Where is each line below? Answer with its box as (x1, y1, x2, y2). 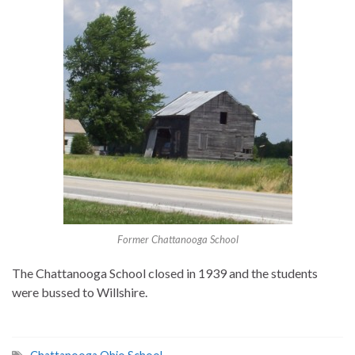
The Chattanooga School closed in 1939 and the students (12, 265, 318, 281)
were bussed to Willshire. (12, 284, 147, 300)
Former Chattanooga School (116, 233, 239, 246)
